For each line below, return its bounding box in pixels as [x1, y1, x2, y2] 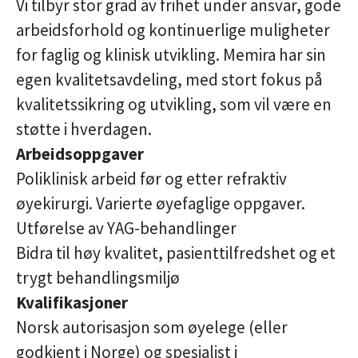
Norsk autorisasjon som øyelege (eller [16, 316, 288, 338]
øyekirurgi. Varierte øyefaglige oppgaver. [16, 192, 305, 214]
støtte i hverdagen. [16, 117, 152, 140]
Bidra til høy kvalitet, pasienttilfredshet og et [16, 241, 336, 264]
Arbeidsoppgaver [16, 142, 144, 165]
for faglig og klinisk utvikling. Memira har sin [16, 43, 326, 66]
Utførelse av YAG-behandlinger [16, 217, 237, 239]
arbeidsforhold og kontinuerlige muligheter [16, 18, 330, 41]
